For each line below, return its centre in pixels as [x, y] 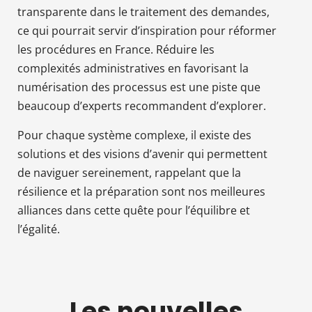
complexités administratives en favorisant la [133, 68]
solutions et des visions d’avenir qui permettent [142, 154]
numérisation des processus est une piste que [139, 87]
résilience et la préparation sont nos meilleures [141, 191]
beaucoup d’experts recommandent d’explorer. [142, 106]
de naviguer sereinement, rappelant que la [129, 172]
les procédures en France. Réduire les [116, 49]
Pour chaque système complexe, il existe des [134, 135]
